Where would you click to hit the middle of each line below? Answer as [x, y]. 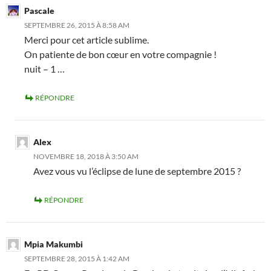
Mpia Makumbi [54, 244]
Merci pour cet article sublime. [87, 40]
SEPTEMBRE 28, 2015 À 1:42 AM [77, 259]
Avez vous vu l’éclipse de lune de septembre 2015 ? [137, 171]
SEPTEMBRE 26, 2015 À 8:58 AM [77, 25]
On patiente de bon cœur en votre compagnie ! [120, 54]
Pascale [39, 11]
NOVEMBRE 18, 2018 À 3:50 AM [86, 156]
